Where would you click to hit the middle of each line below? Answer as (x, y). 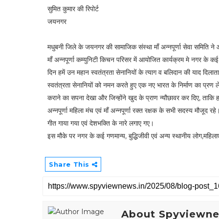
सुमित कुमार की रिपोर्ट (73, 9)
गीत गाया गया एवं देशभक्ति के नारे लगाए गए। (101, 123)
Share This (70, 164)
